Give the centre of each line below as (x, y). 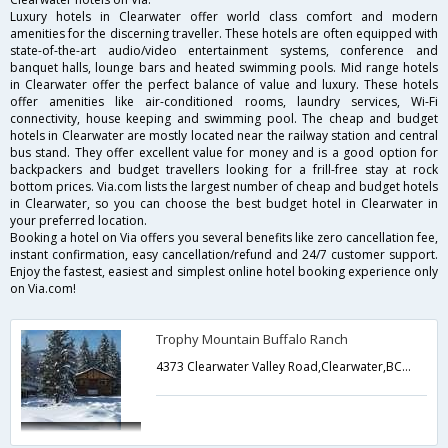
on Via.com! (43, 289)
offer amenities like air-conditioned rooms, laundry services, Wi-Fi (224, 102)
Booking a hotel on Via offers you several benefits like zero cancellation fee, (224, 238)
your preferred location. (78, 221)
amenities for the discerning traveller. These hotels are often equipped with (224, 34)
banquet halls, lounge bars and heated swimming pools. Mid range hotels (224, 68)
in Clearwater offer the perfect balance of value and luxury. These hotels (224, 85)
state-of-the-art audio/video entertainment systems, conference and (224, 51)
